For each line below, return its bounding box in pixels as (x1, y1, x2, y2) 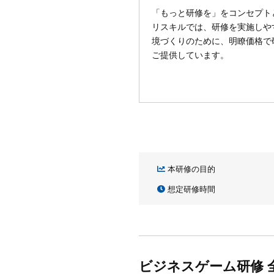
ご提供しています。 (152, 48, 229, 61)
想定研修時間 (165, 183, 215, 195)
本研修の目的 (165, 163, 215, 175)
